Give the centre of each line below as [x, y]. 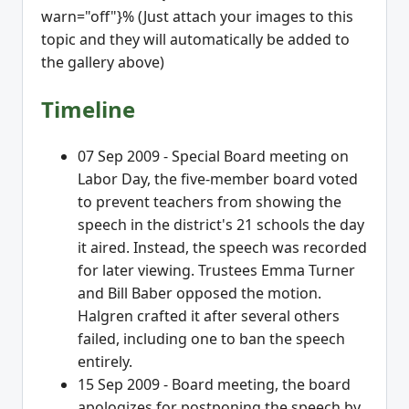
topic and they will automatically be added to [195, 39]
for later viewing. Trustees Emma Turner [216, 270]
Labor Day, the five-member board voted [218, 178]
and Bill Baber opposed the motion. [199, 293]
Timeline [88, 109]
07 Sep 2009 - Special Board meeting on [213, 156]
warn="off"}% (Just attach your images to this [197, 16]
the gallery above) [103, 62]
